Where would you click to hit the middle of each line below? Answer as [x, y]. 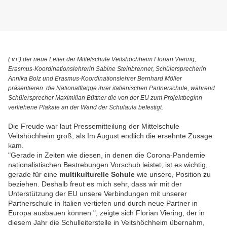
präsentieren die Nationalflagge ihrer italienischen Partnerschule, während [111, 88]
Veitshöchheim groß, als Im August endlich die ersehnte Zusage [110, 136]
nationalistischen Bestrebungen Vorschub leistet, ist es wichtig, [109, 165]
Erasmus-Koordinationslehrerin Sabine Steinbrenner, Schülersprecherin [107, 69]
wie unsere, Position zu [173, 175]
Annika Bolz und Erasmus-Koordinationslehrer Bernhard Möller [95, 79]
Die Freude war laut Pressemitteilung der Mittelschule [94, 126]
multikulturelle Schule [97, 175]
